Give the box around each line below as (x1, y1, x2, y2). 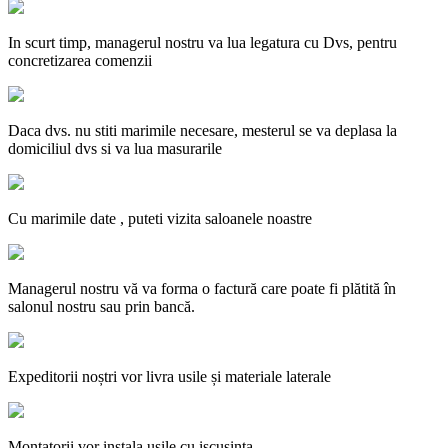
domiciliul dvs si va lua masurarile (8, 139, 222, 157)
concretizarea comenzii (8, 51, 152, 69)
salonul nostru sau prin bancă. (8, 297, 195, 315)
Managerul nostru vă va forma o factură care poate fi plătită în (8, 279, 396, 297)
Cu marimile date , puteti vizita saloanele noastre (8, 209, 312, 227)
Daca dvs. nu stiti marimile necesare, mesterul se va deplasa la (8, 121, 397, 139)
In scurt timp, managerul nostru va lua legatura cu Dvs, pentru (8, 33, 397, 51)
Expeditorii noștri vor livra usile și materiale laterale (8, 367, 331, 385)
